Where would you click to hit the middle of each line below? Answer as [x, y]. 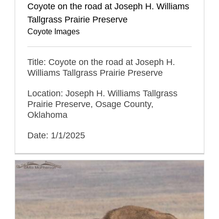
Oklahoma [47, 115]
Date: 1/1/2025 [56, 135]
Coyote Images [54, 31]
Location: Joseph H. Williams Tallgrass [102, 93]
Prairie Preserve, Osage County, [90, 104]
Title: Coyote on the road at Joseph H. [101, 62]
